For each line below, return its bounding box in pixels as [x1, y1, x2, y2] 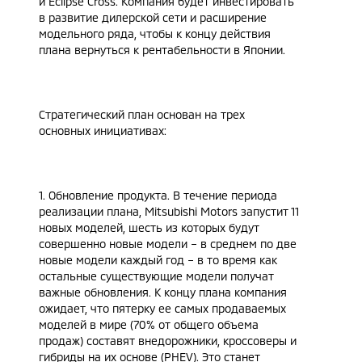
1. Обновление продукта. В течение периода [39, 188, 277, 202]
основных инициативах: [39, 124, 166, 137]
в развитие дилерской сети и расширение [39, 11, 267, 24]
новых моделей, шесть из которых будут [39, 221, 259, 234]
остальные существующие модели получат [39, 269, 274, 283]
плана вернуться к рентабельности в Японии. [39, 43, 285, 57]
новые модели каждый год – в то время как [39, 253, 277, 267]
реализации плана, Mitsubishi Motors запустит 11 [39, 204, 299, 218]
